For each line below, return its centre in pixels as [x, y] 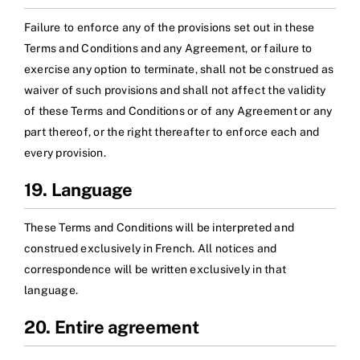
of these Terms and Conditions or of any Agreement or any [178, 111]
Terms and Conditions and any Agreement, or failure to [168, 49]
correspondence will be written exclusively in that [155, 270]
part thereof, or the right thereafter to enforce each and [172, 132]
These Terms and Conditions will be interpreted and [159, 228]
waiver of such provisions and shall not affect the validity [175, 90]
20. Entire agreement [112, 327]
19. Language [79, 190]
